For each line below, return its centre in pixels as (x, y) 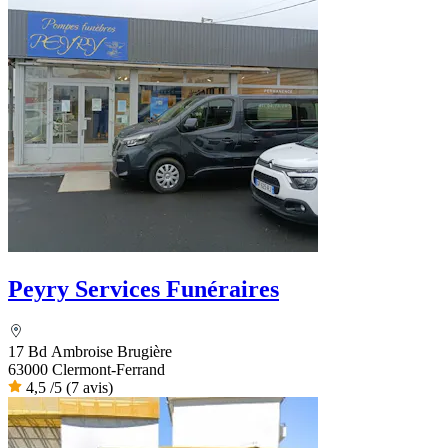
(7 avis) (89, 387)
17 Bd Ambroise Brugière (90, 351)
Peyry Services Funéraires (143, 288)
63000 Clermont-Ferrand (86, 369)
